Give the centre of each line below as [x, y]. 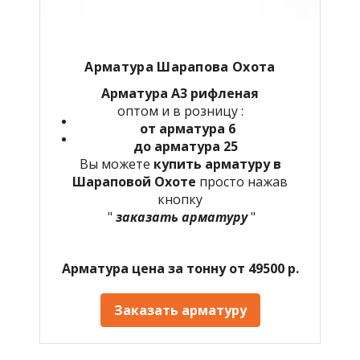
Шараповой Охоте [136, 181]
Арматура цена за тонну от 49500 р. [180, 268]
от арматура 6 [187, 128]
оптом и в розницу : [180, 110]
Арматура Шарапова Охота [180, 66]
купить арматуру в [217, 164]
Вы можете [116, 164]
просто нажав [243, 181]
